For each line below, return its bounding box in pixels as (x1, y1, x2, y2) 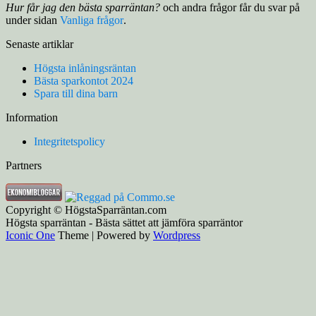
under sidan (6, 13, 60, 26)
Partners (6, 159, 42, 171)
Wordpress (153, 229, 200, 241)
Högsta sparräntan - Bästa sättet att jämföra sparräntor (6, 216, 243, 229)
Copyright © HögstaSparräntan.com (6, 203, 166, 216)
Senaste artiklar (6, 37, 73, 50)
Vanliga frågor (60, 13, 123, 26)
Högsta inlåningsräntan (34, 61, 136, 74)
